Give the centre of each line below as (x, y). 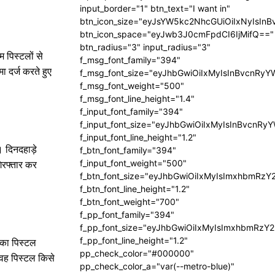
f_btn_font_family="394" (128, 150)
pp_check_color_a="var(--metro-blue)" (157, 266)
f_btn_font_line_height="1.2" (135, 189)
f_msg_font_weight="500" (132, 86)
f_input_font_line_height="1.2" (138, 137)
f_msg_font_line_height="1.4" (137, 99)
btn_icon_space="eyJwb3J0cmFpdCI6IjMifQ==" (177, 34)
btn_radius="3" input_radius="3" (145, 47)
